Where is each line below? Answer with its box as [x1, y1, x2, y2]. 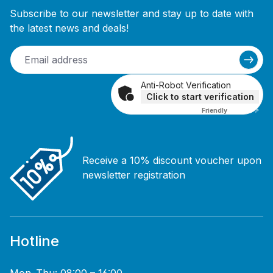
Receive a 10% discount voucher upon [82, 154, 261, 167]
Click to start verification [146, 91, 254, 102]
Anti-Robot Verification [141, 79, 231, 90]
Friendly [202, 106, 227, 114]
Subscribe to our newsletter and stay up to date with [10, 7, 253, 19]
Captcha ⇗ [227, 106, 259, 114]
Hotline [10, 232, 59, 250]
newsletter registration [82, 169, 185, 182]
